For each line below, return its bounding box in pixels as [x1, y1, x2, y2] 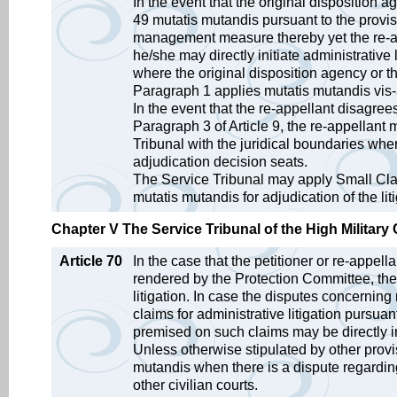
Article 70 [59, 253, 122, 269]
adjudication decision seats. [133, 154, 307, 169]
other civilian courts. [133, 378, 258, 393]
